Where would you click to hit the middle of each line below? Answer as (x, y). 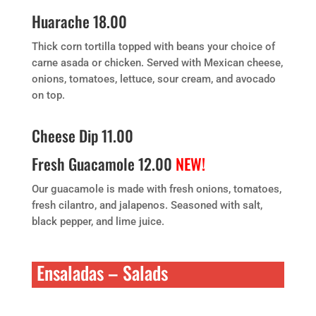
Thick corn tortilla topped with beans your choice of (153, 47)
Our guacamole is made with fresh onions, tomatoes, (156, 189)
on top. (48, 95)
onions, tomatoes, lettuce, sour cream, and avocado (153, 79)
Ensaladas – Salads (102, 273)
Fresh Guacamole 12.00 (103, 164)
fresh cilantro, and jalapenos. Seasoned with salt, (147, 205)
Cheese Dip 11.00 (82, 135)
